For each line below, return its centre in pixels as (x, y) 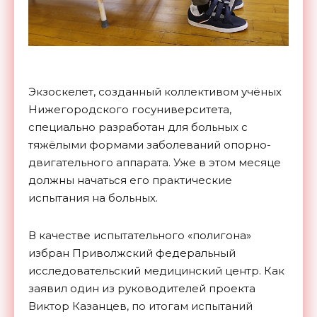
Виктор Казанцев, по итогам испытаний (140, 306)
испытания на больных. (93, 198)
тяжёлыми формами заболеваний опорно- (150, 145)
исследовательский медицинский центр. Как (156, 271)
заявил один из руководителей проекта (142, 289)
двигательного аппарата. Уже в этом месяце (155, 163)
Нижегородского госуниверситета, (130, 110)
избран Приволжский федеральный (132, 253)
